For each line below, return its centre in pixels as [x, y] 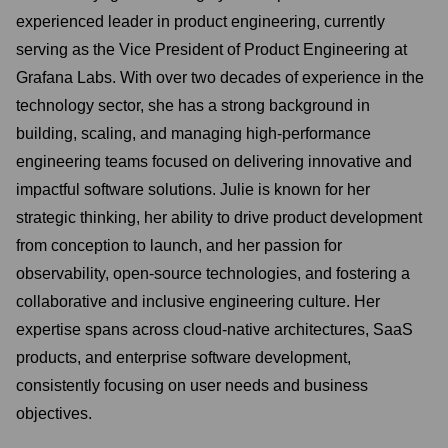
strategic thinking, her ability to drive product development [219, 217]
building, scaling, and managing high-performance [193, 133]
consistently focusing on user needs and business [192, 385]
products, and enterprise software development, [183, 357]
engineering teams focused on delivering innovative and [214, 161]
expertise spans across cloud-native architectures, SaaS [214, 329]
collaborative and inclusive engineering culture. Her [198, 301]
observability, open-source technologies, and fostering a [213, 273]
